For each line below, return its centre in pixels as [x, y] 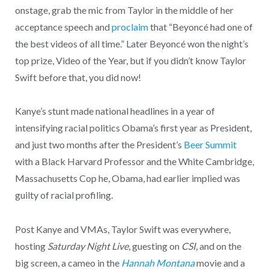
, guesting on [155, 246]
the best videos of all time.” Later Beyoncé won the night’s [131, 43]
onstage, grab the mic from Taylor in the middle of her [124, 10]
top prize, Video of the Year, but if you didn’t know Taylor [130, 60]
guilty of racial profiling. [64, 195]
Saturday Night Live [88, 246]
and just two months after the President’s [99, 145]
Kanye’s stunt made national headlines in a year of [115, 111]
